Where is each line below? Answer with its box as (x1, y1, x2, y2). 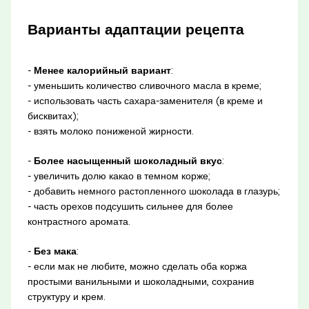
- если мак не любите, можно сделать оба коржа (27, 259, 247, 272)
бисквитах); (27, 109, 79, 122)
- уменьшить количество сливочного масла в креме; (27, 79, 261, 92)
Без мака (33, 244, 77, 257)
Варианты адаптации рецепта (27, 20, 244, 39)
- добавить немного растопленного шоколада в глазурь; (27, 184, 280, 197)
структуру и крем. (27, 290, 106, 303)
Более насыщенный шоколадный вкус (33, 154, 222, 167)
